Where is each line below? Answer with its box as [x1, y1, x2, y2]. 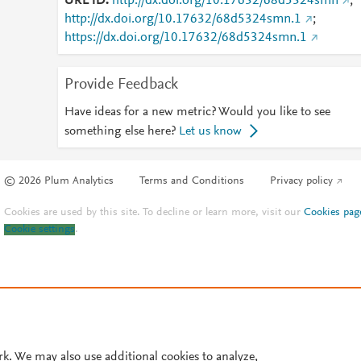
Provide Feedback [64, 77, 178, 93]
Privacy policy [270, 176, 334, 188]
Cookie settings [4, 224, 76, 236]
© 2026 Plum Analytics [4, 176, 114, 188]
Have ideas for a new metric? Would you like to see [64, 106, 330, 118]
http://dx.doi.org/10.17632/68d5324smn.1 [64, 13, 301, 26]
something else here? [64, 125, 176, 138]
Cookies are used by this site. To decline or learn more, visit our [4, 207, 305, 219]
